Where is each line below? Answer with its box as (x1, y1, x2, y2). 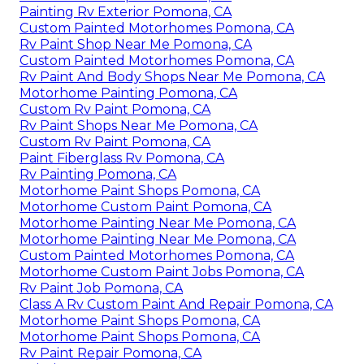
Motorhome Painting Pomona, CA (19, 84, 237, 101)
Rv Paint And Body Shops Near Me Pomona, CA (19, 68, 325, 84)
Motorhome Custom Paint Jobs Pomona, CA (19, 263, 304, 279)
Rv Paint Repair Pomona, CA (19, 344, 201, 361)
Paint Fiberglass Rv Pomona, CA (19, 149, 224, 166)
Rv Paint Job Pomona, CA (19, 279, 183, 296)
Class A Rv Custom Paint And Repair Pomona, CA (19, 296, 333, 312)
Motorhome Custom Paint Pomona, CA (19, 198, 271, 214)
